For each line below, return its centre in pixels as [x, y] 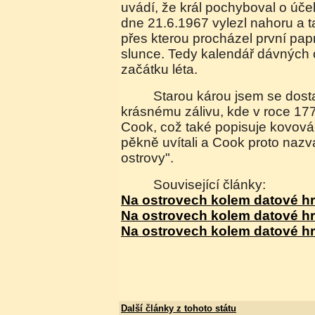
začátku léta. [159, 70]
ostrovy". [147, 158]
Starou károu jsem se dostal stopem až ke [158, 96]
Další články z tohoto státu [179, 308]
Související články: [214, 185]
